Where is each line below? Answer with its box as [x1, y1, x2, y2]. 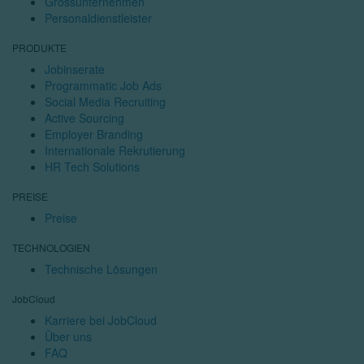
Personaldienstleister [45, 10, 152, 26]
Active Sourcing [45, 110, 124, 126]
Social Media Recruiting [45, 93, 166, 110]
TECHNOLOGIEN [12, 240, 90, 254]
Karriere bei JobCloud [45, 312, 157, 328]
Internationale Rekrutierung [45, 142, 185, 158]
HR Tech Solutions [45, 158, 140, 175]
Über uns [45, 328, 92, 344]
